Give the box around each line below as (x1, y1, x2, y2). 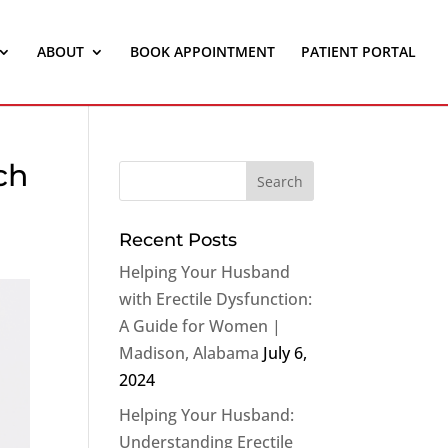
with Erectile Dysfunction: (119, 288, 313, 310)
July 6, (263, 342, 308, 364)
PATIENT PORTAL (301, 42, 416, 61)
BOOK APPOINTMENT (130, 42, 275, 61)
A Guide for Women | (119, 315, 282, 337)
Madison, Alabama (119, 342, 260, 364)
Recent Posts (119, 229, 238, 251)
